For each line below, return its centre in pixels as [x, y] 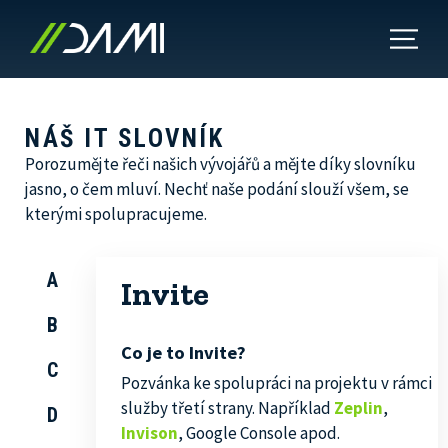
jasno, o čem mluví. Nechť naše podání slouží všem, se [217, 189]
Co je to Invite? [183, 352]
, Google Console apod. [258, 433]
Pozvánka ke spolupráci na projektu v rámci [276, 383]
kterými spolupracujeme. [116, 214]
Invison [149, 433]
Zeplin [358, 408]
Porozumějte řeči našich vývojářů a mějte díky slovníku [220, 164]
